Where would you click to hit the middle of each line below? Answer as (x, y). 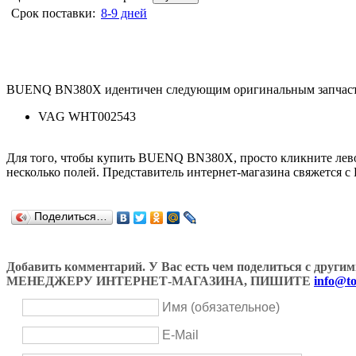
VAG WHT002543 (87, 116)
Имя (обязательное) (221, 308)
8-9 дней (124, 13)
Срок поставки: (53, 13)
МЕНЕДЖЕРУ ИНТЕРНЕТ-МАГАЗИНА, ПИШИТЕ (160, 281)
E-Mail (180, 335)
